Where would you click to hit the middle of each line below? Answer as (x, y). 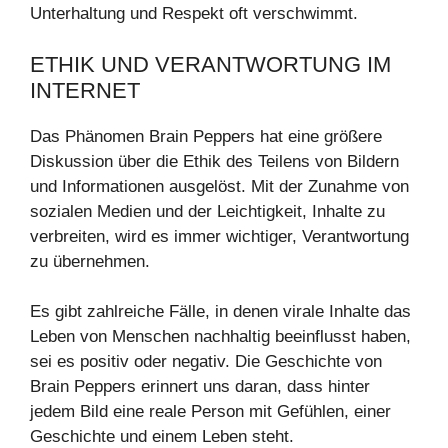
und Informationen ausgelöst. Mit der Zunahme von (219, 186)
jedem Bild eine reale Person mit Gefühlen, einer (210, 411)
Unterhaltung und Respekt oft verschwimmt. (194, 13)
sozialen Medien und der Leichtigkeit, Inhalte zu (207, 211)
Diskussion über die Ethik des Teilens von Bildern (214, 161)
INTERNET (85, 90)
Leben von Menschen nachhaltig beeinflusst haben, (220, 336)
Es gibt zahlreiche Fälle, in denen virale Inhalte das (220, 311)
